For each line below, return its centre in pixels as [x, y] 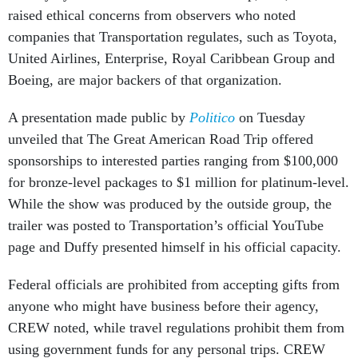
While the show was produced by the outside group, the [170, 204]
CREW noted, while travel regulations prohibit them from [176, 328]
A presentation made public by [99, 118]
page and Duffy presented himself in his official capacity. [177, 247]
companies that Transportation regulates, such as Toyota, [173, 37]
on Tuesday [270, 118]
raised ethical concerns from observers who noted [152, 16]
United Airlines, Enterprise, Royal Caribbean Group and [171, 59]
